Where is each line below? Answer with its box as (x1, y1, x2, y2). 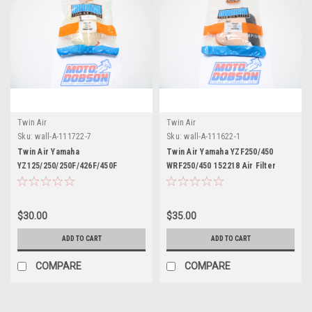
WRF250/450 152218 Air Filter (166, 161, 276, 171)
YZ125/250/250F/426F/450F (17, 161, 117, 171)
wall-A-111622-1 (184, 132, 240, 142)
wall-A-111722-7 (35, 132, 91, 142)
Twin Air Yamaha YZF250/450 (166, 147, 274, 157)
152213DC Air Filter (17, 175, 91, 185)
